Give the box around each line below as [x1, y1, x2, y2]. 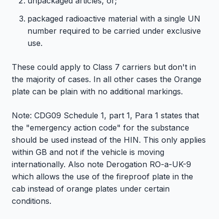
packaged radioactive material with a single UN [27, 13, 200, 23]
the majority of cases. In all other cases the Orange [12, 74, 201, 84]
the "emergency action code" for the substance [12, 122, 189, 132]
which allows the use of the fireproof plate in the [12, 171, 193, 181]
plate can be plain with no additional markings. [12, 86, 183, 96]
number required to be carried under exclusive [27, 25, 201, 36]
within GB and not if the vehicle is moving [12, 147, 164, 157]
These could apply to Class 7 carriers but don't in [12, 62, 196, 72]
